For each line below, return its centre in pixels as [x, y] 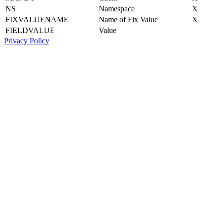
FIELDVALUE [30, 30]
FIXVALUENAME [37, 19]
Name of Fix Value [128, 19]
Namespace [117, 8]
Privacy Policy [27, 40]
